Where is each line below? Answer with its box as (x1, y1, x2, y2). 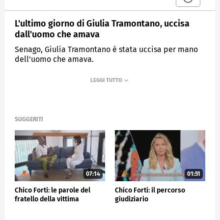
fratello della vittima (15, 194, 79, 203)
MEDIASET (25, 79, 49, 86)
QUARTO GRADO (75, 79, 114, 86)
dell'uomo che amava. (15, 54, 94, 64)
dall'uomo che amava (15, 28, 100, 40)
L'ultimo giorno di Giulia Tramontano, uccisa (15, 18, 190, 29)
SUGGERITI (15, 116, 43, 123)
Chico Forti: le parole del (15, 186, 90, 194)
